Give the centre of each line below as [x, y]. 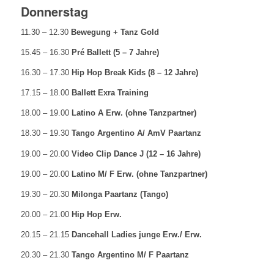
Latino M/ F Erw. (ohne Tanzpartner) [139, 174]
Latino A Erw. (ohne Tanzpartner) [134, 113]
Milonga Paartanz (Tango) [120, 194]
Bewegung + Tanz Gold [113, 32]
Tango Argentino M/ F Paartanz [130, 254]
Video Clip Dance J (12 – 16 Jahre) [136, 154]
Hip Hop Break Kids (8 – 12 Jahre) [135, 73]
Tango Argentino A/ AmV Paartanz [136, 133]
